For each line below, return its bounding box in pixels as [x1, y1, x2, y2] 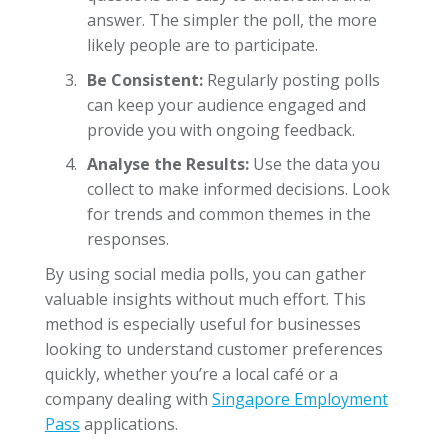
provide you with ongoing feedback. [86, 118, 355, 141]
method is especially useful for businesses [44, 313, 361, 336]
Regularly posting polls [202, 68, 380, 91]
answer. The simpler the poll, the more [86, 9, 377, 32]
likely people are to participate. [86, 34, 318, 57]
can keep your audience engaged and [86, 93, 366, 116]
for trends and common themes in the [86, 203, 371, 226]
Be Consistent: [86, 68, 203, 91]
